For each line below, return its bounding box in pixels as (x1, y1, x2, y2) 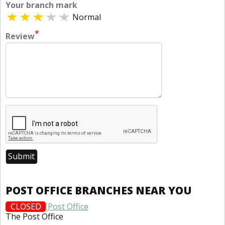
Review (6, 31, 35, 42)
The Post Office (6, 210, 63, 222)
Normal (72, 12, 101, 23)
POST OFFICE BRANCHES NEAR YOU (6, 183, 192, 197)
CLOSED (10, 200, 41, 212)
